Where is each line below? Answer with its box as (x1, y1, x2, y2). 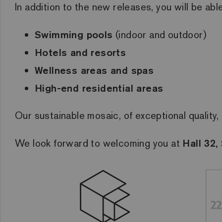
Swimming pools (35, 28, 113, 41)
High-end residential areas (35, 82, 164, 94)
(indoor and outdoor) (112, 28, 207, 41)
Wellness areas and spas (35, 64, 154, 76)
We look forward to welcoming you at (15, 137, 183, 150)
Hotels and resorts (35, 46, 126, 58)
